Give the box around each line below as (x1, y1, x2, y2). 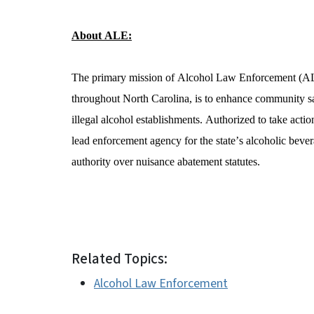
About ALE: (71, 29, 132, 41)
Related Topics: (71, 248, 168, 269)
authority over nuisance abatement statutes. (71, 156, 264, 168)
